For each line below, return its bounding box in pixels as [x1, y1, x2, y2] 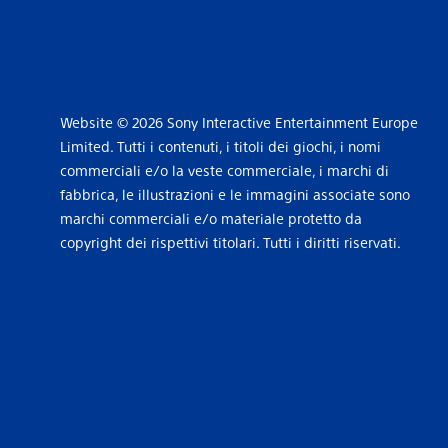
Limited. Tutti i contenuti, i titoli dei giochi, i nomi [59, 137, 381, 155]
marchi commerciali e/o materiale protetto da [59, 209, 362, 227]
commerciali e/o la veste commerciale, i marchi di [59, 161, 389, 179]
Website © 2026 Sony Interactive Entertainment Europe [59, 113, 418, 131]
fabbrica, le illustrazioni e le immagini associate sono [59, 185, 410, 203]
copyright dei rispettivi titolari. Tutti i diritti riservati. [59, 233, 401, 251]
